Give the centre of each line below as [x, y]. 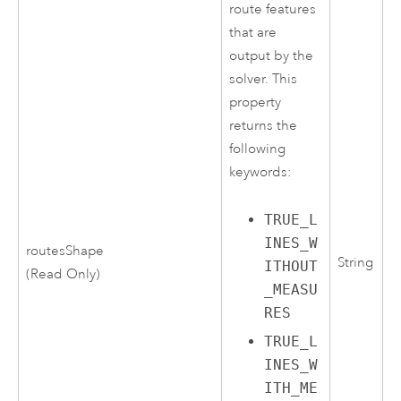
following [258, 149]
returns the [264, 126]
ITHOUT [291, 266]
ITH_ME [291, 388]
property [256, 103]
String [356, 263]
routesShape [65, 252]
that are [253, 33]
